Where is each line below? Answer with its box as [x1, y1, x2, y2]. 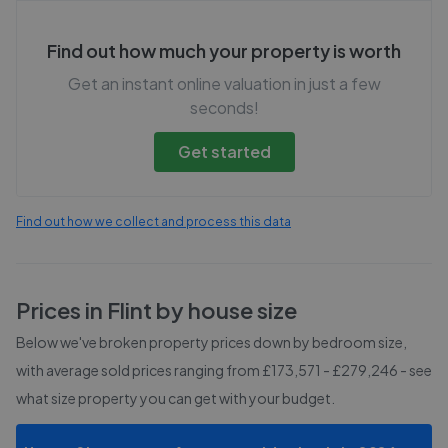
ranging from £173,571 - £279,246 [174, 361, 398, 379]
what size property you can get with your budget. [16, 389, 335, 407]
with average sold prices [16, 361, 174, 379]
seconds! [189, 97, 259, 118]
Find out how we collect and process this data [16, 214, 291, 229]
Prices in [16, 296, 107, 324]
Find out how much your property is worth [47, 39, 401, 62]
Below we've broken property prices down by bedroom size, [16, 333, 407, 351]
